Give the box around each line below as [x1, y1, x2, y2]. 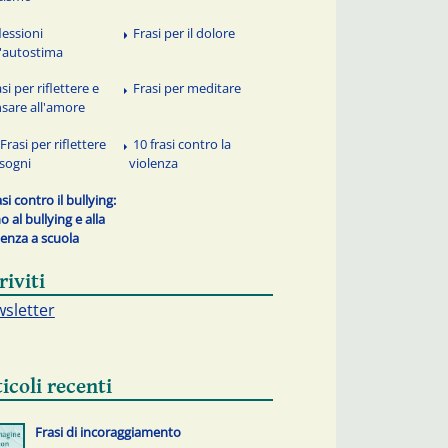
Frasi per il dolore [133, 23, 236, 42]
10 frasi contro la [133, 135, 232, 154]
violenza [129, 154, 179, 173]
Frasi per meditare [133, 79, 242, 98]
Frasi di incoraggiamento [34, 423, 181, 442]
